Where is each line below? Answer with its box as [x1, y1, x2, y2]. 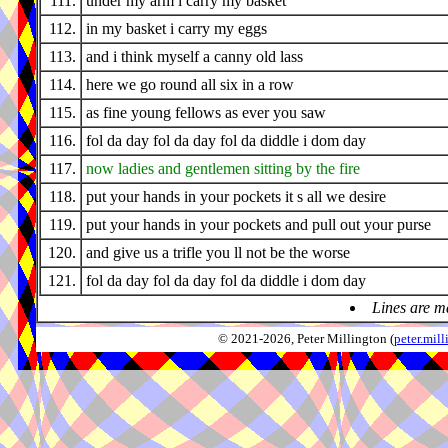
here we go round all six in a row [86, 76, 294, 94]
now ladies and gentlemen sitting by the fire [86, 160, 360, 178]
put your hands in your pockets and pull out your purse [86, 216, 431, 234]
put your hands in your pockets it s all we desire [86, 188, 386, 206]
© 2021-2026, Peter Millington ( [218, 332, 394, 346]
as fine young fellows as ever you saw [86, 104, 326, 122]
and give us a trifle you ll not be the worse [86, 244, 350, 262]
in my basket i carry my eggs [86, 20, 267, 38]
